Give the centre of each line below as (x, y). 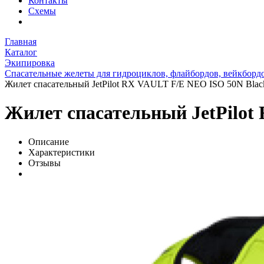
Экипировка (30, 62)
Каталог (21, 52)
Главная (21, 41)
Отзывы (44, 163)
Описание (49, 141)
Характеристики (62, 152)
